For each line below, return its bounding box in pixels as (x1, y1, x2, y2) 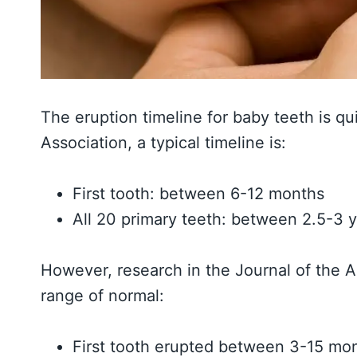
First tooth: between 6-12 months (73, 183, 324, 203)
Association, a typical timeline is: (41, 132, 286, 152)
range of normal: (41, 285, 164, 305)
